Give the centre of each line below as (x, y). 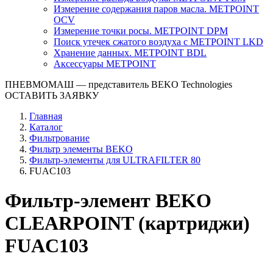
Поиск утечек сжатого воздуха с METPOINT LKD (158, 42)
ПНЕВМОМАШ (41, 84)
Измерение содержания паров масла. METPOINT (156, 9)
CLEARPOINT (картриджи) (127, 223)
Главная (46, 116)
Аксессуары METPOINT (105, 64)
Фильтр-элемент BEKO (108, 201)
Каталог (46, 127)
